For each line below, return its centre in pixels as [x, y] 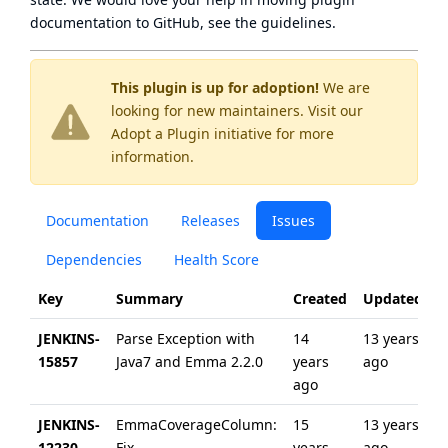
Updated [393, 298]
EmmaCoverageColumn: [196, 424]
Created [320, 298]
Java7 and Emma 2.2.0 [189, 361]
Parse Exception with [185, 338]
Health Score [216, 259]
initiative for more [272, 133]
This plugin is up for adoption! [215, 87]
